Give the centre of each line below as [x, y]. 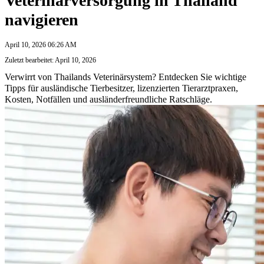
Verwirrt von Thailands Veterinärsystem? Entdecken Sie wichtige [126, 77]
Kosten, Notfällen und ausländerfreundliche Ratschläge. [108, 99]
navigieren [42, 19]
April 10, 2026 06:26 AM [41, 44]
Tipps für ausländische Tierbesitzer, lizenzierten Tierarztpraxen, [121, 88]
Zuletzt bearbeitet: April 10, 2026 [50, 60]
